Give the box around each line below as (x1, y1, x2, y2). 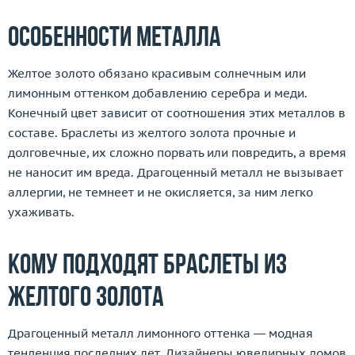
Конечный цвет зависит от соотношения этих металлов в (8, 105, 345, 120)
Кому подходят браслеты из (8, 252, 287, 281)
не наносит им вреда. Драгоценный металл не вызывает (8, 165, 343, 180)
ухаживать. (8, 204, 74, 219)
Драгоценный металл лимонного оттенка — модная (8, 326, 313, 341)
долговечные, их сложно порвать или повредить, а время (8, 145, 346, 160)
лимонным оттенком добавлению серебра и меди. (8, 86, 307, 101)
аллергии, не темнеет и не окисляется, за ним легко (8, 185, 313, 200)
